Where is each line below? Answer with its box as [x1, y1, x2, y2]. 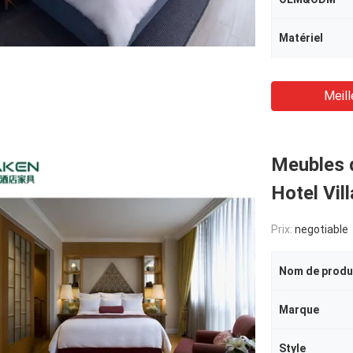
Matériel [279, 32, 323, 44]
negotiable [295, 223, 348, 236]
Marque [279, 303, 319, 316]
